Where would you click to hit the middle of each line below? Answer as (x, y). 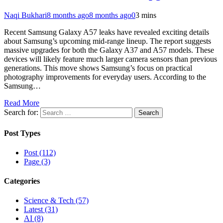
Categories (22, 181)
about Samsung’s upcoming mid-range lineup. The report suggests (108, 41)
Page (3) (37, 161)
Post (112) (40, 152)
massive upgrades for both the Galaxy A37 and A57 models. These (109, 50)
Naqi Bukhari (25, 15)
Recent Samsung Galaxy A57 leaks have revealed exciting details (107, 32)
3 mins (146, 15)
